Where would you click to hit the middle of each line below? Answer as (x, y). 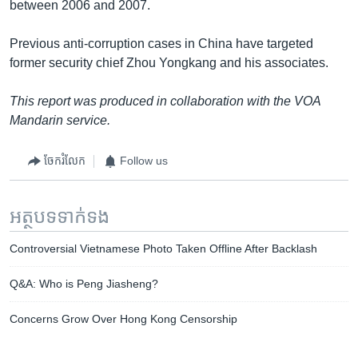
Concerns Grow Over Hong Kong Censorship (123, 318)
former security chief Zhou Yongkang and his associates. (169, 62)
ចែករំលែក (65, 161)
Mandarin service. (60, 120)
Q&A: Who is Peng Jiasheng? (84, 283)
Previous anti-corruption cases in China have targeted (161, 43)
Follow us (144, 161)
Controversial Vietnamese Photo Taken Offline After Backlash (163, 248)
